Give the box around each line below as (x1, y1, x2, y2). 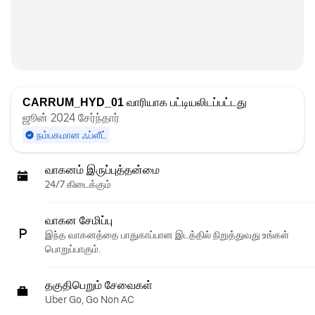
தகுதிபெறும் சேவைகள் (45, 279, 153, 291)
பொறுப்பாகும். (45, 243, 101, 255)
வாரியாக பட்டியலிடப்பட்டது (124, 96, 247, 108)
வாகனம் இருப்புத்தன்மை (45, 164, 160, 176)
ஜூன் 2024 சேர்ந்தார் (22, 111, 120, 124)
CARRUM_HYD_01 (22, 96, 124, 108)
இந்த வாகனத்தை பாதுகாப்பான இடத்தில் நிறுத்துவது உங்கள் (45, 229, 289, 240)
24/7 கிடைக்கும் (45, 179, 111, 190)
